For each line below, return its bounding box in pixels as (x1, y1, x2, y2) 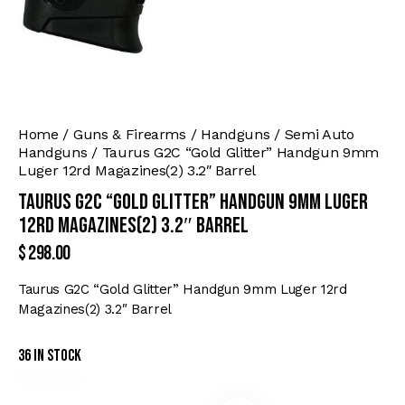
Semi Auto (284, 126, 354, 144)
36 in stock (18, 346, 81, 366)
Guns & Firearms (72, 126, 186, 144)
